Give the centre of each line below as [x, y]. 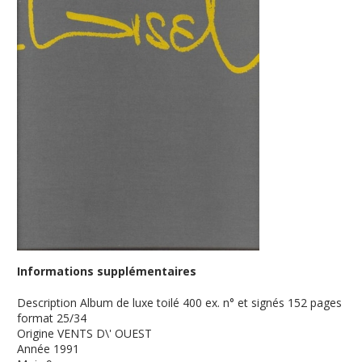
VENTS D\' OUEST [105, 333]
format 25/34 [52, 318]
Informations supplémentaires [107, 271]
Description [47, 303]
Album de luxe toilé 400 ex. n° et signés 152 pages [211, 303]
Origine [36, 333]
